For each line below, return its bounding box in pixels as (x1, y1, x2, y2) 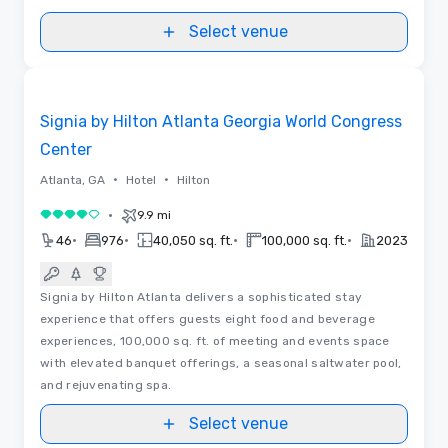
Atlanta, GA (40, 172, 105, 187)
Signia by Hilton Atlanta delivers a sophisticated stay (40, 289, 363, 304)
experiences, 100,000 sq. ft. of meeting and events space (40, 333, 390, 348)
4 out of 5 (39, 208, 113, 228)
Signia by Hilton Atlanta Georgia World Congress (40, 111, 402, 131)
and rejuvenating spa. (40, 377, 172, 392)
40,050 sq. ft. (153, 232, 233, 248)
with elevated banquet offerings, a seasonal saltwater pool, (40, 355, 402, 370)
